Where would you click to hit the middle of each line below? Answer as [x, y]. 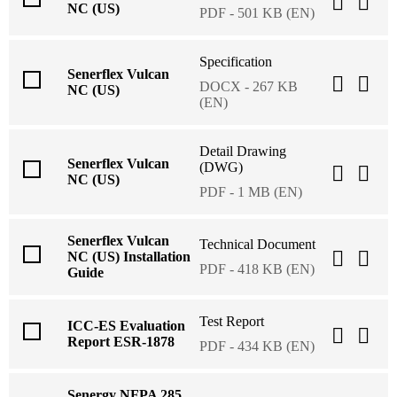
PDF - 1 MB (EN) [251, 192]
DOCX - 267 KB [249, 87]
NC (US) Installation [129, 257]
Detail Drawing [243, 152]
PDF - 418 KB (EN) [257, 269]
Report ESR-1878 [121, 342]
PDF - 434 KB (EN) [257, 346]
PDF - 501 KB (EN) [257, 13]
